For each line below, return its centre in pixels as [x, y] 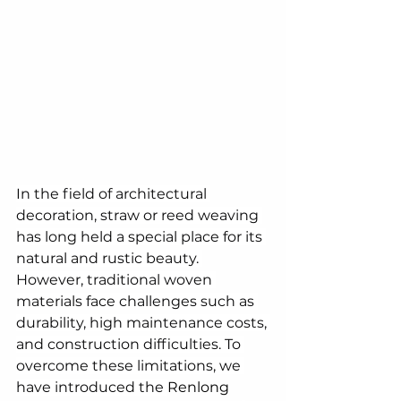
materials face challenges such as [137, 302]
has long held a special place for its [141, 237]
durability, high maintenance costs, [143, 323]
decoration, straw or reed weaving [139, 216]
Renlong [200, 388]
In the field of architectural [113, 194]
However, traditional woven [116, 280]
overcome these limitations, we [130, 366]
